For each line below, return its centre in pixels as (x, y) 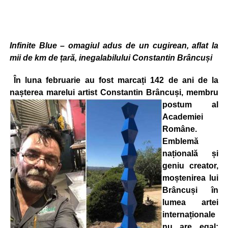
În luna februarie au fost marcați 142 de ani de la (114, 80)
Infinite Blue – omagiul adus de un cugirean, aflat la (114, 46)
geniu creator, (190, 166)
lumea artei (190, 202)
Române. (179, 129)
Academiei (182, 117)
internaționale (189, 215)
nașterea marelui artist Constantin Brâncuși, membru (114, 92)
